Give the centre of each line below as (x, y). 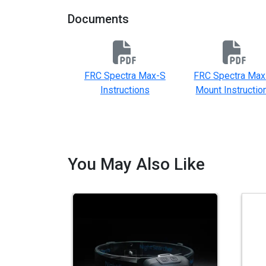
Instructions (125, 90)
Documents (98, 19)
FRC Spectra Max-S (125, 76)
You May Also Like (136, 164)
